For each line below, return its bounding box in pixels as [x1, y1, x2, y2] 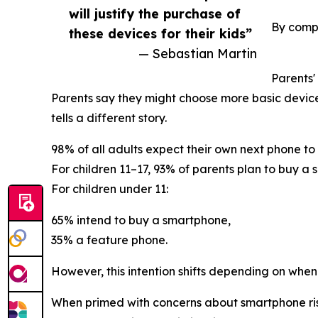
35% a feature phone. [51, 232, 168, 247]
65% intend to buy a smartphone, [51, 212, 231, 227]
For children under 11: [51, 181, 168, 196]
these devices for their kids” [69, 25, 252, 41]
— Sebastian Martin [138, 45, 257, 61]
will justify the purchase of [69, 5, 241, 21]
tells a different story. [51, 110, 167, 125]
